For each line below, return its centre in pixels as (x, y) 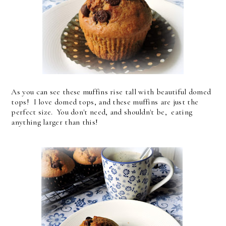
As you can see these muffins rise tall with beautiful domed (111, 92)
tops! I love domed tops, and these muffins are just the (105, 102)
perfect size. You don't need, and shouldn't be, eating (102, 112)
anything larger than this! (55, 122)
